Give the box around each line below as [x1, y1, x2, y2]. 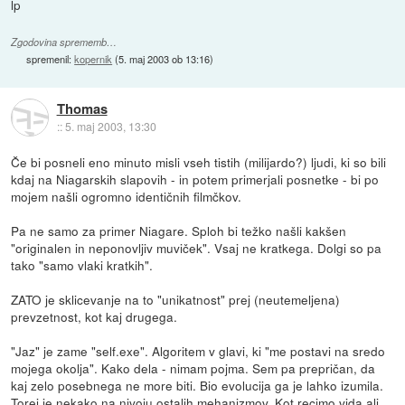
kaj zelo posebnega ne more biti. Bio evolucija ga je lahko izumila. [11, 376, 384, 395]
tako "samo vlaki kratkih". [11, 256, 154, 275]
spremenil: [26, 52, 75, 67]
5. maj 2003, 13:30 [64, 118, 156, 134]
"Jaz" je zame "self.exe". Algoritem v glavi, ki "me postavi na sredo [11, 342, 386, 361]
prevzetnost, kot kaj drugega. [11, 307, 178, 326]
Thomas [56, 98, 108, 118]
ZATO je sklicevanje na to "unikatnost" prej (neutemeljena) [11, 290, 341, 309]
